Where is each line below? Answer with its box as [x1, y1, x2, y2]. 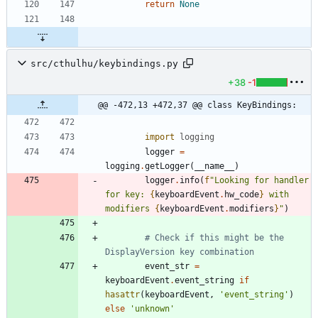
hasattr [105, 290, 140, 300]
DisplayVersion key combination [105, 247, 254, 258]
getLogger [145, 161, 190, 172]
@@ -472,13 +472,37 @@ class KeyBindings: [98, 100, 297, 111]
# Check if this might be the [145, 233, 284, 243]
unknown [135, 304, 170, 314]
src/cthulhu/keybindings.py [31, 57, 178, 69]
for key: [105, 190, 150, 200]
